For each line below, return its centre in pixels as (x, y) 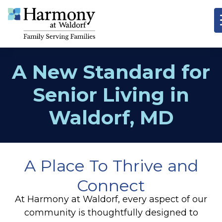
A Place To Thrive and (111, 166)
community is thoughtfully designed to (111, 213)
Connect (111, 185)
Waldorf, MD (111, 117)
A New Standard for (111, 72)
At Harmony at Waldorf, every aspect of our (111, 199)
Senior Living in (111, 94)
